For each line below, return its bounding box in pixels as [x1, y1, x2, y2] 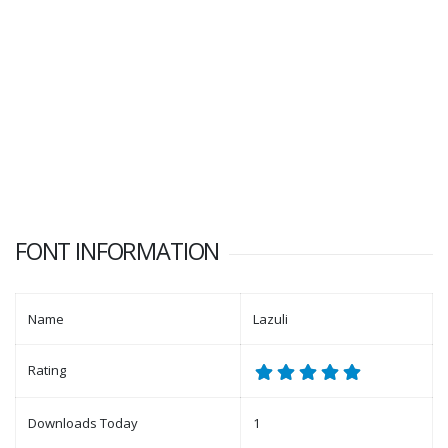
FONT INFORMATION [15, 235, 220, 268]
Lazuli [253, 310, 288, 329]
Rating [28, 361, 66, 380]
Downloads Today [28, 414, 138, 433]
